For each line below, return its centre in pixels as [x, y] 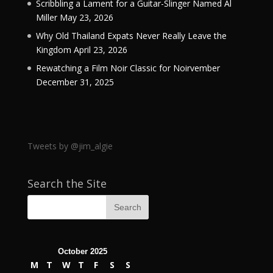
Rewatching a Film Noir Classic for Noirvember [128, 68]
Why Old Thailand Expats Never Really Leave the [131, 36]
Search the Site [67, 184]
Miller [46, 17]
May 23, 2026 [86, 17]
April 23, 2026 [100, 50]
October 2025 [83, 251]
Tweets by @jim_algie [70, 146]
